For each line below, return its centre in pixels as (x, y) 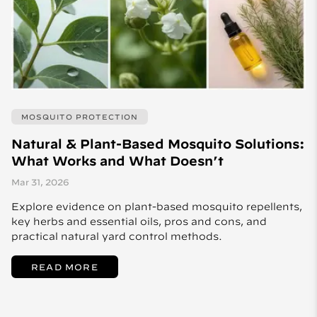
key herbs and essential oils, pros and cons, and (139, 221)
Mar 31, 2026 (40, 181)
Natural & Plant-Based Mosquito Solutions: (158, 144)
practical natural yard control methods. (117, 236)
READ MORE (65, 266)
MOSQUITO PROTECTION (80, 116)
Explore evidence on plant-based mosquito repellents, (157, 206)
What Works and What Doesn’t (117, 161)
